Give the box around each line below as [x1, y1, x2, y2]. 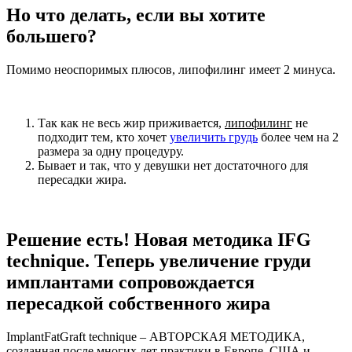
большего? [6, 25, 97, 46]
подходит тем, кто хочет [38, 130, 170, 144]
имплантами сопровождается [6, 271, 255, 292]
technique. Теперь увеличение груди [6, 250, 311, 271]
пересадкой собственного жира [6, 292, 270, 313]
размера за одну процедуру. [38, 144, 184, 158]
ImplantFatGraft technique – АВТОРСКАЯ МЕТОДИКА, [6, 329, 305, 343]
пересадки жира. [38, 172, 126, 186]
